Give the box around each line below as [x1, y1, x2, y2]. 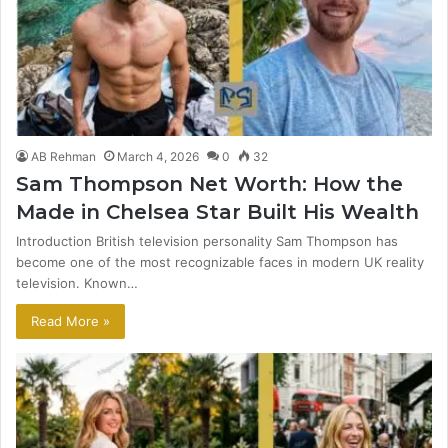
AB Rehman [31, 149, 96, 165]
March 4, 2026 [117, 149, 199, 165]
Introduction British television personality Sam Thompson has [16, 233, 398, 250]
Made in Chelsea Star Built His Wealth [16, 200, 419, 225]
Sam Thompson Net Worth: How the [16, 172, 403, 197]
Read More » [31, 313, 110, 330]
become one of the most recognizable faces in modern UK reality [16, 254, 424, 271]
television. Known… [16, 275, 138, 292]
